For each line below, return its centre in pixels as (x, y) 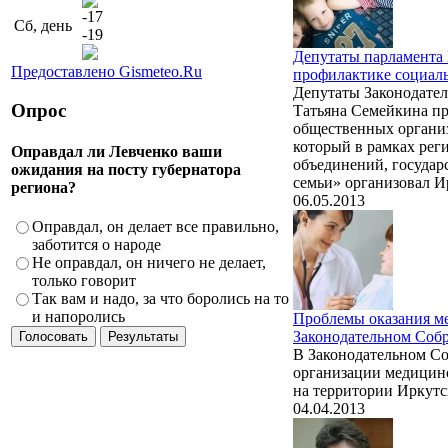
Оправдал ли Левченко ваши (116, 151)
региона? (43, 187)
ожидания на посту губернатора (126, 169)
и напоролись (78, 317)
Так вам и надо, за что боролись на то (160, 299)
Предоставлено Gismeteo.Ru (106, 71)
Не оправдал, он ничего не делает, (149, 263)
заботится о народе (96, 245)
